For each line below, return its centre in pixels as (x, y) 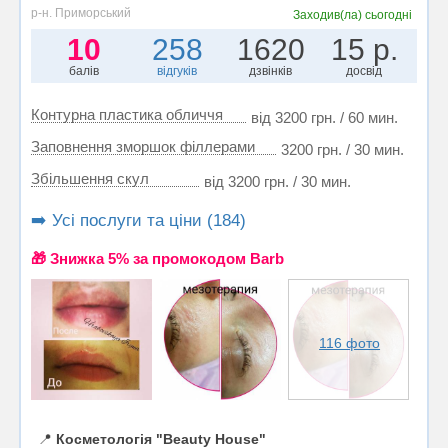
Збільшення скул (90, 178)
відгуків (177, 71)
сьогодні (389, 15)
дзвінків (271, 71)
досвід (364, 71)
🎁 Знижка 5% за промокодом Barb (157, 258)
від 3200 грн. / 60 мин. (324, 117)
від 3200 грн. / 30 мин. (277, 181)
